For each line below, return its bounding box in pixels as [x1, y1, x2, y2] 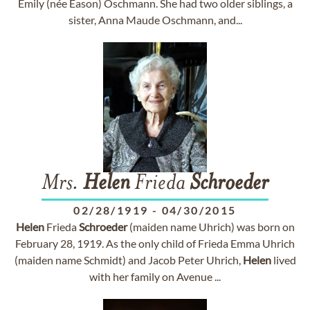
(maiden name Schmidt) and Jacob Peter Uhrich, [14, 253, 243, 266]
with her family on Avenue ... [89, 270, 221, 283]
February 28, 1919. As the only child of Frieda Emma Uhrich [15, 237, 295, 250]
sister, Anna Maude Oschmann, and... [68, 13, 242, 26]
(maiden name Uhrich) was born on [127, 220, 295, 233]
